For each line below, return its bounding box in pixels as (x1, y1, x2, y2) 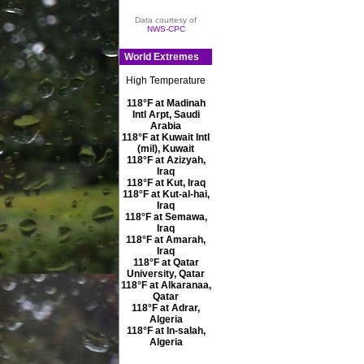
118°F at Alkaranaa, (120, 279, 211, 291)
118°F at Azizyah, (126, 154, 206, 166)
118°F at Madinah (126, 97, 206, 109)
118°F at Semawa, (124, 211, 207, 223)
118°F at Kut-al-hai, (122, 188, 210, 200)
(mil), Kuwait (137, 143, 194, 154)
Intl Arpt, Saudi (132, 109, 200, 120)
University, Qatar (127, 268, 205, 279)
